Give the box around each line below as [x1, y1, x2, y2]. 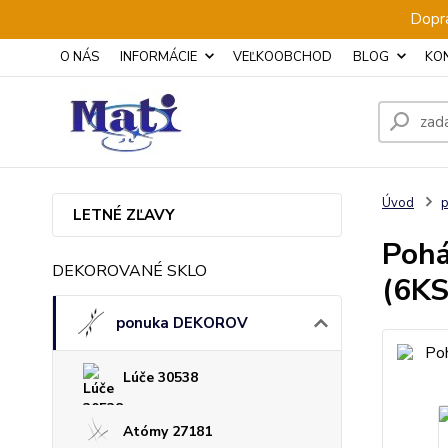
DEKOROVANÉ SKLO [52, 260, 207, 282]
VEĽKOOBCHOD [233, 48, 332, 66]
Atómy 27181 [123, 422, 212, 441]
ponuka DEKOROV [116, 313, 248, 333]
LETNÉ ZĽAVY [73, 205, 175, 225]
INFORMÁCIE [120, 48, 197, 66]
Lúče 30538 [123, 368, 198, 387]
